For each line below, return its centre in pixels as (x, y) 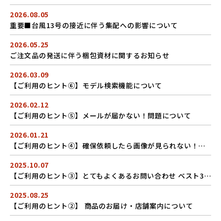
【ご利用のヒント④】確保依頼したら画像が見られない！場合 (202, 146)
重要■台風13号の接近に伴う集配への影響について (94, 25)
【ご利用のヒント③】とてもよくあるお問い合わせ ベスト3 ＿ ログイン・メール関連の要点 (207, 176)
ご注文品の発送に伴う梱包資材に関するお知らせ (90, 55)
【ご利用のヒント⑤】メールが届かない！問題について (101, 115)
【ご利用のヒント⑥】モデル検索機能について (86, 85)
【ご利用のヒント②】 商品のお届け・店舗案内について (102, 206)
